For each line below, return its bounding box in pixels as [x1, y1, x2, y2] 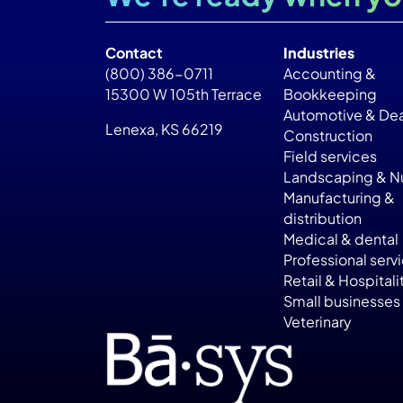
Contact [105, 43, 163, 63]
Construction [282, 126, 372, 146]
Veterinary [282, 312, 352, 332]
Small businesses [282, 291, 400, 311]
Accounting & [282, 64, 376, 84]
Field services [282, 147, 377, 166]
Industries [282, 43, 354, 63]
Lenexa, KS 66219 [105, 120, 223, 139]
